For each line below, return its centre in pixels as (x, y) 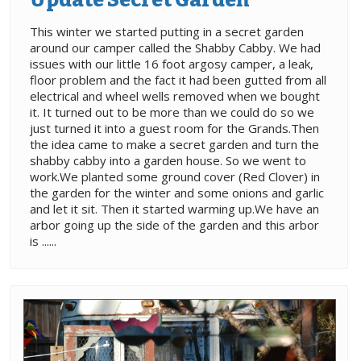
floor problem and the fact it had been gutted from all (178, 79)
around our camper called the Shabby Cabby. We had (175, 47)
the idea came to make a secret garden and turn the (174, 144)
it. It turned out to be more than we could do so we (172, 112)
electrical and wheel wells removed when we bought (175, 95)
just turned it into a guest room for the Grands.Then (174, 128)
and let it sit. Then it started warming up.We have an (174, 208)
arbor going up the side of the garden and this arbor (174, 224)
